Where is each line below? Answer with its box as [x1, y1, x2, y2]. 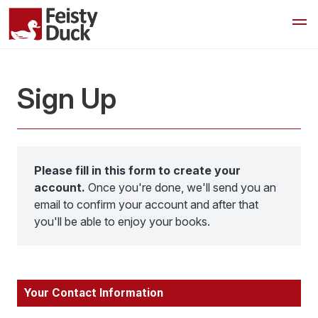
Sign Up [17, 81, 116, 116]
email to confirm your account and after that [34, 197, 258, 212]
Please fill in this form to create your [34, 163, 241, 177]
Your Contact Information [24, 286, 163, 300]
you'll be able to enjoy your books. [34, 214, 210, 229]
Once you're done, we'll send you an [85, 180, 276, 194]
